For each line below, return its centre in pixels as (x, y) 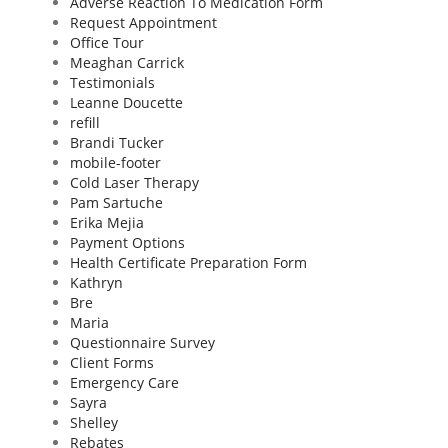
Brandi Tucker (117, 142)
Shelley (94, 422)
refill (85, 122)
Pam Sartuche (116, 202)
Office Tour (107, 42)
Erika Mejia (107, 222)
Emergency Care (124, 382)
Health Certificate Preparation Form (188, 262)
